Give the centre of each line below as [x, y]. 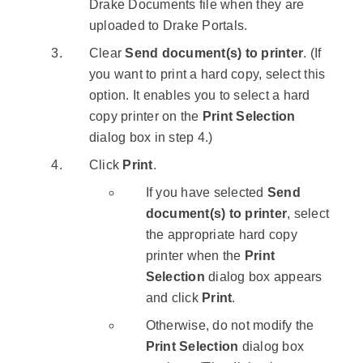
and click [174, 298]
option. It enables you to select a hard [199, 96]
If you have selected [206, 193]
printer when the [195, 256]
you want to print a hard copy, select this [207, 75]
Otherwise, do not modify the [230, 326]
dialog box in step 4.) [151, 138]
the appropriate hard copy [221, 235]
